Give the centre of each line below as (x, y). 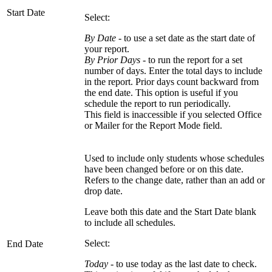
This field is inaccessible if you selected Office (173, 115)
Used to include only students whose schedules (174, 158)
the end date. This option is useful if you (161, 93)
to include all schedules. (130, 223)
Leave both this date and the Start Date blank (170, 212)
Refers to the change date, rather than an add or (175, 180)
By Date (100, 38)
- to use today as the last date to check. (182, 264)
